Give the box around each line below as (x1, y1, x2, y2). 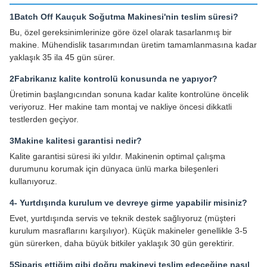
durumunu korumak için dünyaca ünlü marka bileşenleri (10, 164, 218, 174)
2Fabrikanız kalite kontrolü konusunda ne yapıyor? (10, 74, 218, 84)
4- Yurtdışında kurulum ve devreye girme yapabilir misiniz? (10, 198, 247, 208)
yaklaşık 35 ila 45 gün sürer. (10, 52, 115, 63)
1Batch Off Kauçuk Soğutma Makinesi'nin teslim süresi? (10, 12, 238, 22)
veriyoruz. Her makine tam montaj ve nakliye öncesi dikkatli (10, 102, 232, 112)
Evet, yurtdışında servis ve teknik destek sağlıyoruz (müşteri (10, 213, 235, 223)
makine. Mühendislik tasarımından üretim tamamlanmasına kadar (10, 40, 257, 50)
